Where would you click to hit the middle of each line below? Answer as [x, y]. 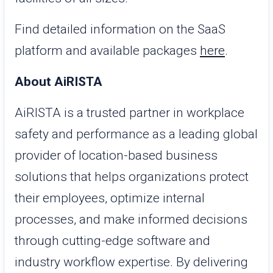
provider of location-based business [116, 155]
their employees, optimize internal [110, 198]
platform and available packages [107, 51]
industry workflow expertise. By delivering [131, 262]
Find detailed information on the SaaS [120, 29]
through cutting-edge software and [112, 241]
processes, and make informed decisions [131, 219]
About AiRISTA [58, 82]
